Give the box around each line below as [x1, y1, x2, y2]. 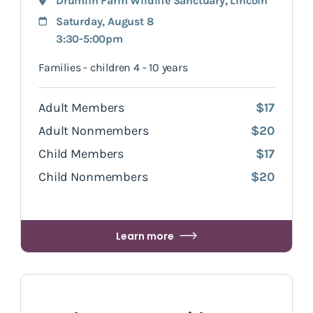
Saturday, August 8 [56, 15, 154, 29]
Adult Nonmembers [38, 123, 149, 139]
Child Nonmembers [38, 169, 148, 185]
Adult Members [38, 100, 125, 116]
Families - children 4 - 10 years [38, 61, 188, 75]
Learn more [116, 229, 174, 244]
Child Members [38, 146, 124, 162]
